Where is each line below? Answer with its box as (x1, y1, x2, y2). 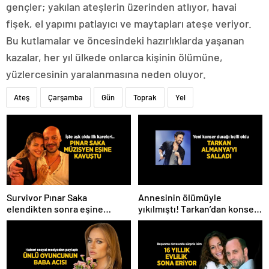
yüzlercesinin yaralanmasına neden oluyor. (6, 67, 206, 81)
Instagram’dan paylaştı (7, 225, 101, 237)
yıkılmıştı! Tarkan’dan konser (138, 202, 258, 214)
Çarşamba (48, 92, 83, 103)
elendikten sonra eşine (7, 202, 103, 214)
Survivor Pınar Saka (7, 191, 87, 203)
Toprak (133, 92, 157, 103)
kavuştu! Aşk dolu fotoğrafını (7, 214, 128, 226)
